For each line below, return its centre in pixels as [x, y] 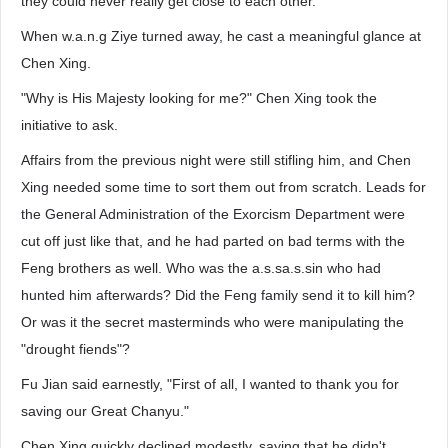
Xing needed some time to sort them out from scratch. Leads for [223, 187]
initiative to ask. [69, 125]
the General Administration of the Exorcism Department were [213, 214]
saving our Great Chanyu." [105, 411]
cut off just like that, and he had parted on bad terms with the [213, 241]
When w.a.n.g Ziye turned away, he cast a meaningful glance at [221, 36]
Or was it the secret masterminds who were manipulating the [212, 322]
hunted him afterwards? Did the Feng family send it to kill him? [218, 295]
